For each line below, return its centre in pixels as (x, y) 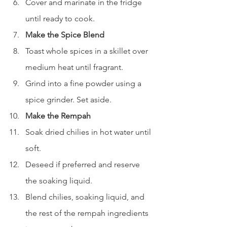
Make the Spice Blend (65, 34)
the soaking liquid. (59, 180)
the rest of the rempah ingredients (88, 213)
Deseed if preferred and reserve (84, 164)
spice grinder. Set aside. (68, 99)
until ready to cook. (60, 18)
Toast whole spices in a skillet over (88, 51)
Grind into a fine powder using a (84, 83)
